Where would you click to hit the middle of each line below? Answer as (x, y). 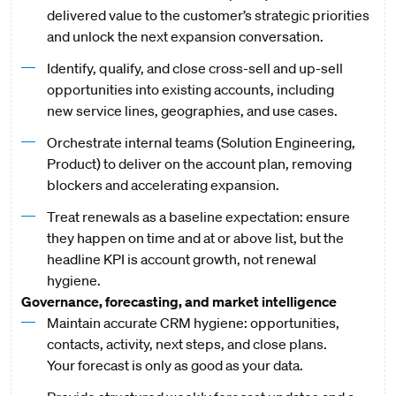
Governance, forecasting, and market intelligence (180, 301)
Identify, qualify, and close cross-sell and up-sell (194, 68)
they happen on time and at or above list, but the (195, 238)
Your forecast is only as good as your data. (176, 365)
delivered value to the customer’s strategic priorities (208, 15)
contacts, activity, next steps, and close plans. (187, 344)
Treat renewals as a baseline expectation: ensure (198, 217)
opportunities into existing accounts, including (190, 89)
